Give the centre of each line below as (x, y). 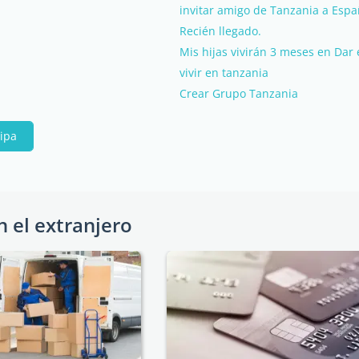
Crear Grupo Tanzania (239, 93)
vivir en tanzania (224, 72)
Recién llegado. (220, 30)
